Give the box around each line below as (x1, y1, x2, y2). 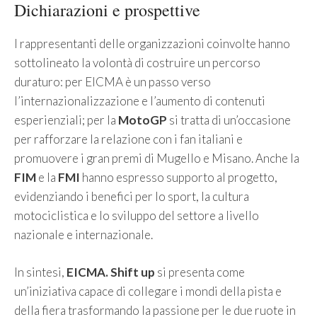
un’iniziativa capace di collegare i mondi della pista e (14, 283, 282, 299)
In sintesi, (14, 264, 67, 279)
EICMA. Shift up (67, 264, 155, 279)
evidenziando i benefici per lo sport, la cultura (14, 189, 249, 204)
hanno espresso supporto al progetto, (80, 170, 277, 185)
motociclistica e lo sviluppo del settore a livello (14, 208, 259, 224)
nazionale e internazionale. (14, 227, 153, 243)
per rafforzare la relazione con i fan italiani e (14, 132, 243, 147)
